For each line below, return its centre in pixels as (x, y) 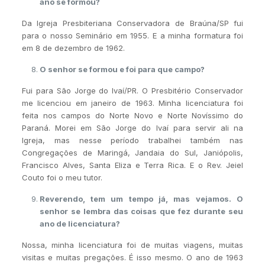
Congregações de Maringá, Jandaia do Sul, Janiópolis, (132, 152)
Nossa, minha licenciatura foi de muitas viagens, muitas (132, 245)
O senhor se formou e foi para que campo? (122, 69)
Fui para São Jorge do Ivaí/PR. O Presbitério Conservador (132, 90)
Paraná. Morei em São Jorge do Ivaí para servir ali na (132, 127)
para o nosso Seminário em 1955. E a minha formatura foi (132, 35)
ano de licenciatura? (80, 223)
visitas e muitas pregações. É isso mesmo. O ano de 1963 (132, 257)
